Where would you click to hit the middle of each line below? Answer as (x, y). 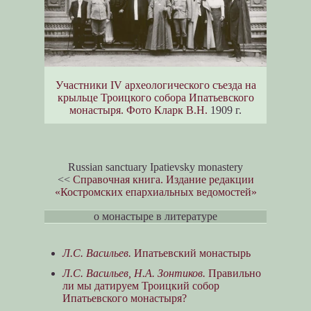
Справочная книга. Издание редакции (163, 180)
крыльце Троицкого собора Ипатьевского (155, 98)
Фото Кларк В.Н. (167, 110)
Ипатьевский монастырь (191, 253)
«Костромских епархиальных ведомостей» (155, 192)
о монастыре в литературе (155, 217)
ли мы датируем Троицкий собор (141, 286)
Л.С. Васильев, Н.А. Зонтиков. (134, 274)
